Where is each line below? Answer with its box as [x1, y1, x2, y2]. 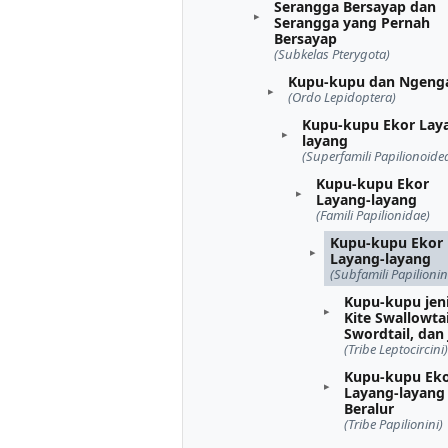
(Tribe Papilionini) [344, 414, 443, 433]
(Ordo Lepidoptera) [288, 87, 396, 106]
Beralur [344, 398, 394, 418]
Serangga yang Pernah [274, 12, 430, 32]
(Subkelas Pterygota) [274, 44, 390, 63]
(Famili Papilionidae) [316, 205, 430, 224]
